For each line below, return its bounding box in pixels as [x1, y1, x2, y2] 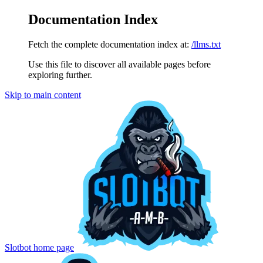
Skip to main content [5, 89, 81, 100]
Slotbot [5, 242, 31, 252]
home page [31, 242, 74, 252]
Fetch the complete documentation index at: [28, 39, 189, 49]
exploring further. [28, 69, 92, 80]
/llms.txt [191, 39, 221, 49]
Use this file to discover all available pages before [28, 59, 211, 69]
